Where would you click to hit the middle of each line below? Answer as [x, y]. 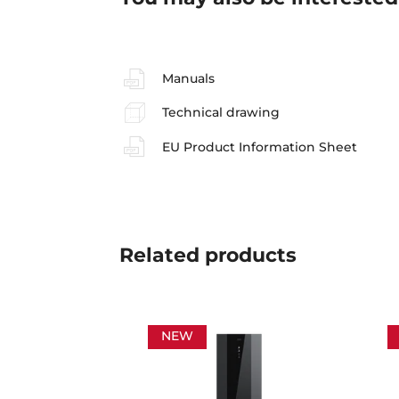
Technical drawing [220, 113]
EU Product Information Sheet [259, 147]
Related [160, 256]
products [248, 256]
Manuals [188, 79]
